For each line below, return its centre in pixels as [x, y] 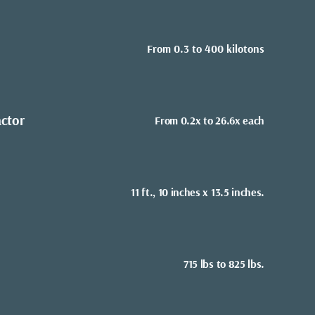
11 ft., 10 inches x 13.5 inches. [198, 192]
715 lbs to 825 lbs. [224, 263]
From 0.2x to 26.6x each [210, 120]
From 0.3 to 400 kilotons [206, 48]
